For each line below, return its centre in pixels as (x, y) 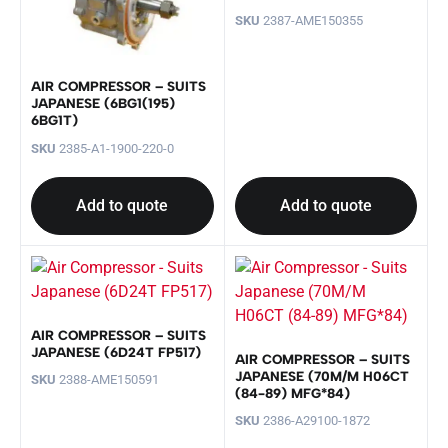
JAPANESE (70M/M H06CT (321, 375)
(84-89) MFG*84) (292, 392)
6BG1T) (54, 120)
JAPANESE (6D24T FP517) (116, 351)
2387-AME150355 (311, 21)
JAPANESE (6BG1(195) (103, 103)
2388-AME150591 (107, 380)
